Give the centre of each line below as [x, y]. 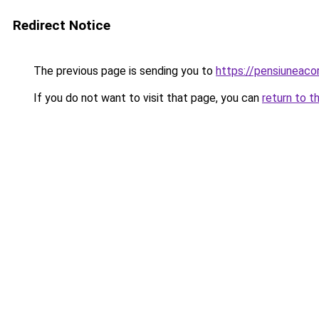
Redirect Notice [62, 25]
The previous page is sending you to [123, 71]
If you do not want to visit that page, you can [146, 98]
